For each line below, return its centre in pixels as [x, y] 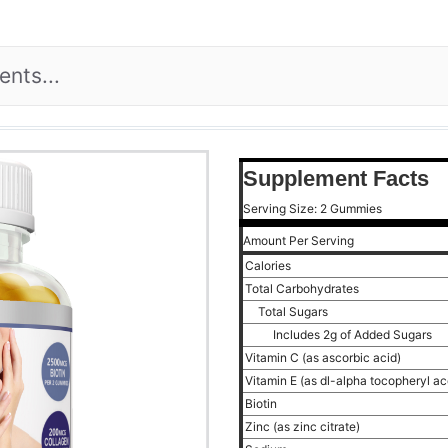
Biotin [262, 403]
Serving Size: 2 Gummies [312, 208]
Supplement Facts [336, 178]
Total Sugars [294, 311]
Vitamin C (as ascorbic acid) [324, 357]
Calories [269, 265]
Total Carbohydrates [303, 288]
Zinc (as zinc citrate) [304, 426]
